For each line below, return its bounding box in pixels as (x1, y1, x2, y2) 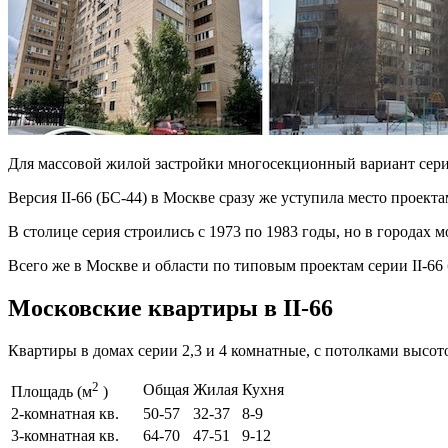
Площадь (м (11, 382, 92, 400)
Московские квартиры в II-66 (8, 294, 333, 321)
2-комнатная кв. (11, 404, 139, 422)
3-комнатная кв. (11, 426, 127, 444)
